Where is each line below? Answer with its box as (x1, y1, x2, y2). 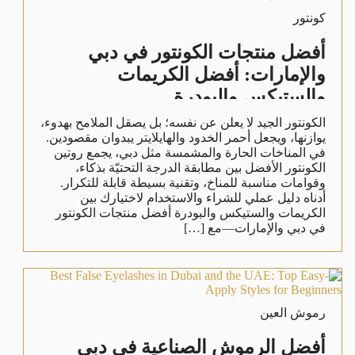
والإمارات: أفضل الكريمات (117, 63, 326, 85)
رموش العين (260, 305, 326, 319)
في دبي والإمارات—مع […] (184, 220, 326, 235)
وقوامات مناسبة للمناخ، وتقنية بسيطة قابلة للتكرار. (60, 175, 326, 189)
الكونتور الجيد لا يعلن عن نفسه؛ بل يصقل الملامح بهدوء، (40, 115, 326, 129)
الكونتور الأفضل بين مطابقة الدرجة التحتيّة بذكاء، (75, 160, 326, 174)
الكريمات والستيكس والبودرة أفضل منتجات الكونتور (55, 205, 326, 219)
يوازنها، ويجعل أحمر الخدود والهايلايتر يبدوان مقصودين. (46, 130, 326, 144)
